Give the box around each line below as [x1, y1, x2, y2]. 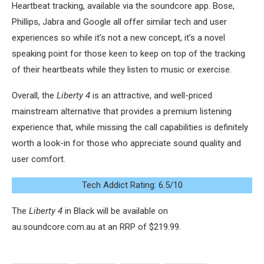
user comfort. [12, 154, 65, 164]
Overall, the [12, 90, 57, 101]
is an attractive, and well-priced [90, 90, 212, 101]
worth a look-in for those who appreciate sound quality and [12, 138, 241, 148]
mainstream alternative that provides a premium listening [12, 106, 232, 117]
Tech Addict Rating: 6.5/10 [81, 180, 183, 190]
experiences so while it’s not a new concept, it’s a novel [12, 32, 225, 43]
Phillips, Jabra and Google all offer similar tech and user [12, 16, 227, 27]
